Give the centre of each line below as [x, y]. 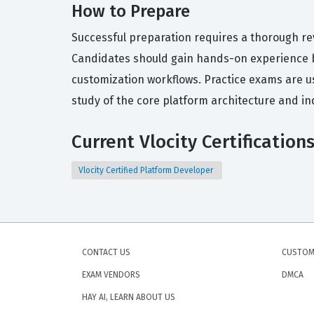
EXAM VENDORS [111, 275]
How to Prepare [131, 11]
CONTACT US [106, 252]
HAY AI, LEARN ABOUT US [129, 297]
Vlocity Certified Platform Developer [147, 170]
